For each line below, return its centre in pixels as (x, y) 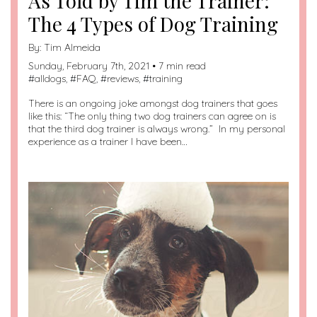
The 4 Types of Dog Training (153, 24)
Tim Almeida (72, 48)
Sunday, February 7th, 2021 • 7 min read (117, 66)
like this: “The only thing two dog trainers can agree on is (152, 116)
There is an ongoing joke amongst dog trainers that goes (153, 104)
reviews (123, 79)
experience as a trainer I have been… (108, 142)
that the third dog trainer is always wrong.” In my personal (157, 129)
